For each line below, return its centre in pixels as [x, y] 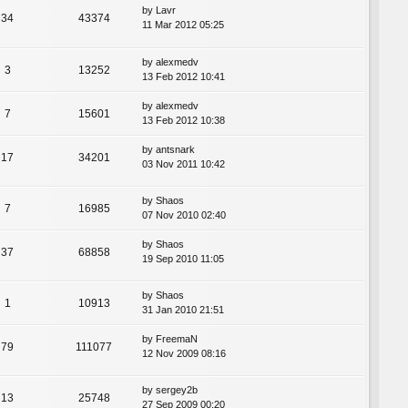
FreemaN [177, 338]
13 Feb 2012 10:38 [184, 120]
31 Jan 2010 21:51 [183, 309]
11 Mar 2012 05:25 [183, 25]
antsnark [175, 149]
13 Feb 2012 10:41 [184, 76]
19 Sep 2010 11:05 [183, 258]
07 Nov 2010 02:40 [184, 214]
